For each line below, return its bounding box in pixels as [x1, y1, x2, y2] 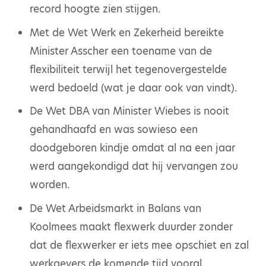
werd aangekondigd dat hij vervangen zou [29, 159, 238, 174]
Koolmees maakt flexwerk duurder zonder [29, 219, 233, 234]
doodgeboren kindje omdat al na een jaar [29, 141, 235, 156]
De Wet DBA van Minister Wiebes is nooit [29, 104, 229, 119]
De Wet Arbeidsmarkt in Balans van [29, 201, 201, 216]
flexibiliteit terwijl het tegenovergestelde [29, 62, 227, 77]
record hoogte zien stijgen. [29, 2, 160, 17]
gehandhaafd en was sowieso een [29, 122, 198, 137]
